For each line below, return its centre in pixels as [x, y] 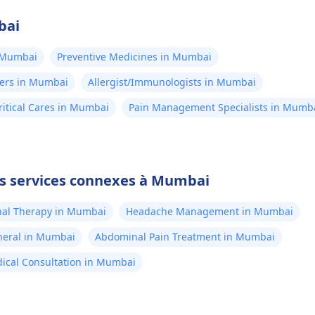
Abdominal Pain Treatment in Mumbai [185, 237]
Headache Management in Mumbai [210, 211]
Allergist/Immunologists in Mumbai [172, 82]
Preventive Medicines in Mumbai [134, 57]
